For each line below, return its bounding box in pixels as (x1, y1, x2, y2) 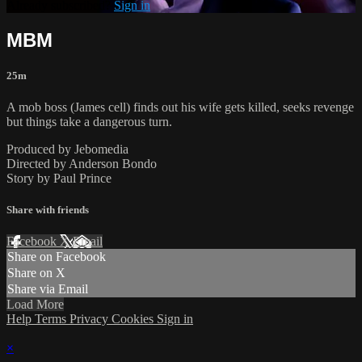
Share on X (7, 266, 65, 280)
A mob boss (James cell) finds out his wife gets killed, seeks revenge (6, 99, 354, 114)
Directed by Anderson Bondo (6, 156, 157, 170)
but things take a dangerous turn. (6, 114, 172, 128)
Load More (6, 297, 64, 312)
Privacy (69, 312, 112, 326)
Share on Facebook (7, 250, 106, 264)
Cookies (112, 312, 157, 326)
